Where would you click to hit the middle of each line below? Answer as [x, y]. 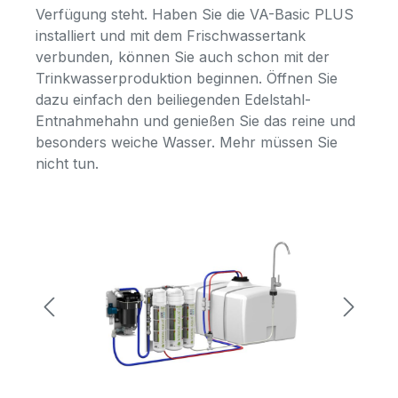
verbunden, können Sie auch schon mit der [183, 57]
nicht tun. [67, 164]
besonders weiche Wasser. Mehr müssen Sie [187, 143]
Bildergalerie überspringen [146, 248]
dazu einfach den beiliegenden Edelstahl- [173, 100]
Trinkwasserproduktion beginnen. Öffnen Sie [187, 79]
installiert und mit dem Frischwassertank [171, 36]
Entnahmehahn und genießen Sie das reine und [195, 121]
